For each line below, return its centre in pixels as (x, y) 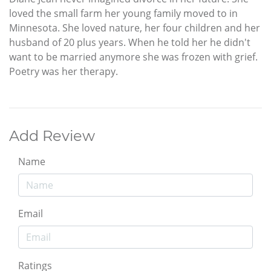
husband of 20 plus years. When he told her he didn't (130, 42)
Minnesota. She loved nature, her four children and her (135, 28)
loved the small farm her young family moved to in (123, 13)
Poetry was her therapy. (64, 71)
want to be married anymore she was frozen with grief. (133, 57)
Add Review (52, 135)
